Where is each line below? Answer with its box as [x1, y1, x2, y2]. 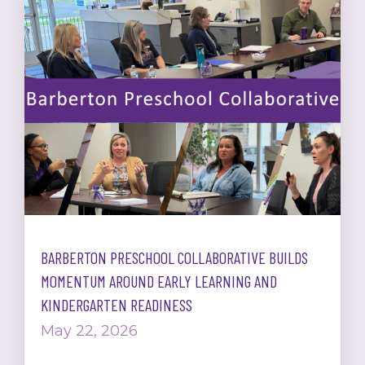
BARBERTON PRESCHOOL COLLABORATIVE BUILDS [41, 247, 308, 267]
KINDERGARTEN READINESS [41, 294, 192, 314]
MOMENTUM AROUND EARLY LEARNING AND [41, 270, 277, 291]
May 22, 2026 [41, 321, 138, 340]
